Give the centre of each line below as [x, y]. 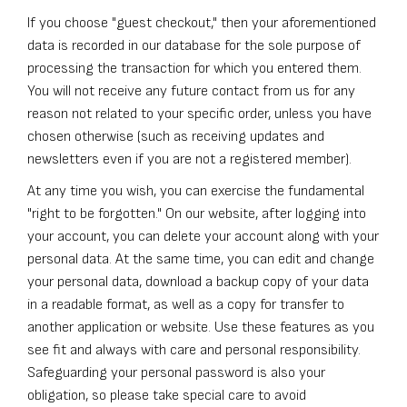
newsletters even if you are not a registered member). [189, 160]
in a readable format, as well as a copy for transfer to [186, 305]
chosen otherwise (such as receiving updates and [176, 137]
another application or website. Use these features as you [201, 328]
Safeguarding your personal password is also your [176, 373]
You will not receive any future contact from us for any [191, 92]
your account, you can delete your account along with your [203, 237]
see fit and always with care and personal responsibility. [194, 351]
